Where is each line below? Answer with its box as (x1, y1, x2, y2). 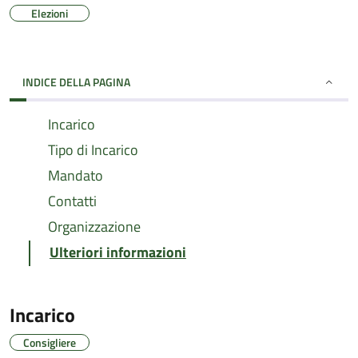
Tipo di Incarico (48, 139, 138, 161)
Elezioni (31, 5, 68, 22)
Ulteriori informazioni (50, 241, 186, 263)
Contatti (48, 190, 97, 212)
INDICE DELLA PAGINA (22, 74, 130, 90)
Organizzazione (48, 216, 141, 237)
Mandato (48, 165, 103, 186)
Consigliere (23, 334, 76, 351)
